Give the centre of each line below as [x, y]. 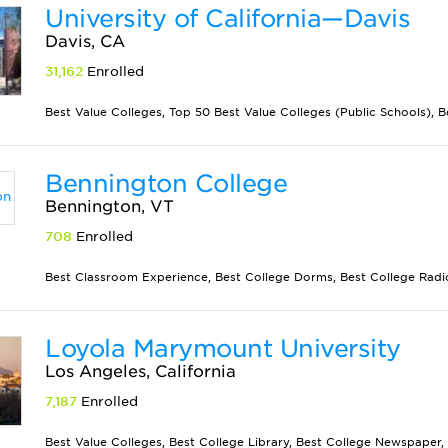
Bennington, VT [110, 206]
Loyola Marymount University [223, 348]
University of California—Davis [228, 18]
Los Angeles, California [141, 371]
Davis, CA [85, 41]
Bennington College [166, 183]
